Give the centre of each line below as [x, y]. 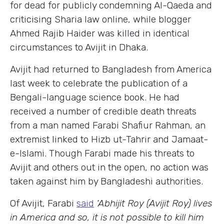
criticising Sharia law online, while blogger [100, 19]
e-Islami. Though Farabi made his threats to [102, 153]
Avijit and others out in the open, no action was [109, 167]
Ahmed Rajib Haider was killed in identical [100, 33]
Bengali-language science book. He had [95, 97]
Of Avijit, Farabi [43, 203]
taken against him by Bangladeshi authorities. [106, 181]
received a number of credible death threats [103, 111]
